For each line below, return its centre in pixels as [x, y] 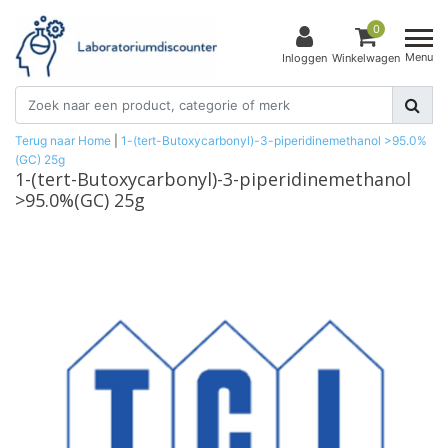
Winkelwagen [366, 58]
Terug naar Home [63, 140]
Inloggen [304, 58]
